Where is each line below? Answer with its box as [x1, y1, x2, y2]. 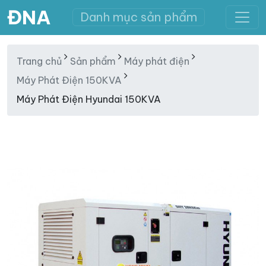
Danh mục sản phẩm [80, 9, 197, 24]
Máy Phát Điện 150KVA [17, 74, 122, 86]
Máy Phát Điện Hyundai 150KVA [17, 93, 161, 105]
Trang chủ [17, 55, 62, 67]
